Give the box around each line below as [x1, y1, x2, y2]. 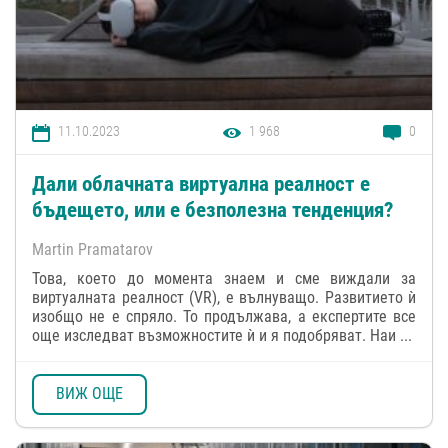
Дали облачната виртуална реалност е [32, 171, 370, 196]
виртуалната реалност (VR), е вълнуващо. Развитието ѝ [32, 287, 416, 307]
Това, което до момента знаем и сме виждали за [32, 268, 416, 288]
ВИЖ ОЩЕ [56, 384, 123, 404]
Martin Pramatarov [32, 239, 153, 259]
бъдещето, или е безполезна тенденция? [32, 197, 393, 222]
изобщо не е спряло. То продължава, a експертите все [32, 306, 416, 326]
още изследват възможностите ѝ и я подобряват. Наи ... [32, 325, 412, 345]
